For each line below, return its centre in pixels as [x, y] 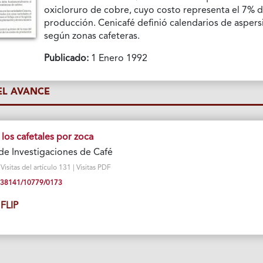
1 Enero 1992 [118, 58]
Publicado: [67, 58]
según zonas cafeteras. [92, 36]
